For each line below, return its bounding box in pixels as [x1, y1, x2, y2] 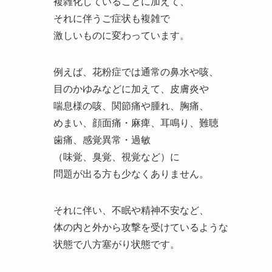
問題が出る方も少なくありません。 [53, 166, 209, 181]
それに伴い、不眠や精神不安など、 [53, 203, 209, 217]
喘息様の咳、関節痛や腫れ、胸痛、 [53, 98, 209, 113]
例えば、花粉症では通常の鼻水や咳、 [53, 64, 219, 79]
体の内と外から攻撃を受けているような [53, 220, 228, 234]
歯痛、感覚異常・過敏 [53, 132, 151, 147]
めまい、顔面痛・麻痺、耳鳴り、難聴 [53, 115, 219, 130]
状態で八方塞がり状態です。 [53, 237, 180, 251]
